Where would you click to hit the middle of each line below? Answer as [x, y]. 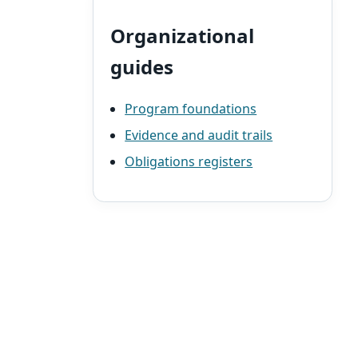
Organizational [182, 35]
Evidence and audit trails [199, 135]
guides [141, 66]
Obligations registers [189, 162]
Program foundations [191, 108]
